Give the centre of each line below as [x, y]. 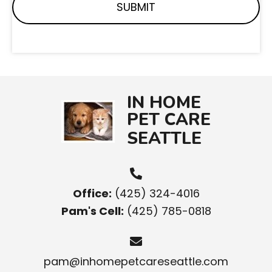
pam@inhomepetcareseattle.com [136, 262]
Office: [92, 194]
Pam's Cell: [92, 211]
